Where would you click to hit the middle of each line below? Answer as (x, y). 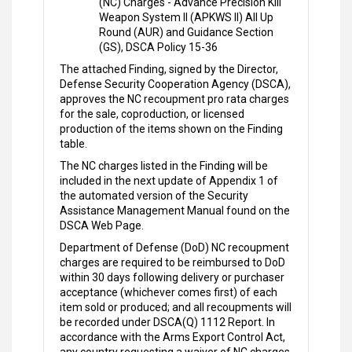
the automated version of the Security (154, 196)
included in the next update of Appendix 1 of (169, 181)
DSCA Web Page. (102, 226)
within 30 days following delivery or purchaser (172, 278)
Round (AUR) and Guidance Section (186, 33)
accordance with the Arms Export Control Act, (172, 337)
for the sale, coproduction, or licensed (152, 114)
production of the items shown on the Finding (171, 129)
